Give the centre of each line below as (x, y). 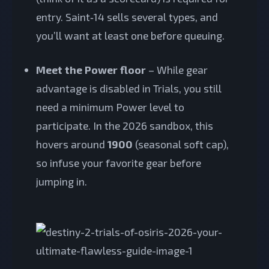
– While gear (177, 69)
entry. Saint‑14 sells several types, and (127, 17)
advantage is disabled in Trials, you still (129, 88)
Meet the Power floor (91, 69)
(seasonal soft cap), (181, 144)
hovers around (72, 144)
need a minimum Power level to (110, 107)
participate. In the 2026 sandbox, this (125, 125)
